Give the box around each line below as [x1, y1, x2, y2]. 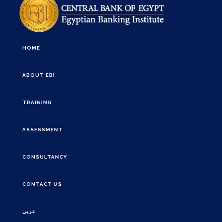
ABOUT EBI [22, 72, 55, 78]
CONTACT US [22, 181, 62, 187]
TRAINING [22, 99, 52, 105]
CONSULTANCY [22, 154, 67, 160]
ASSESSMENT [22, 126, 63, 132]
